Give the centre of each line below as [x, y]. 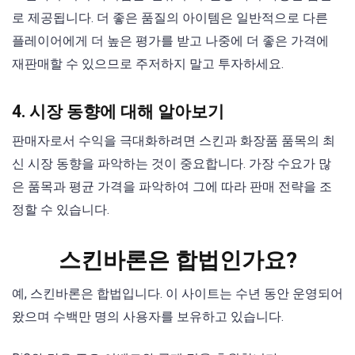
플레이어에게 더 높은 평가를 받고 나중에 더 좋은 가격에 [170, 41]
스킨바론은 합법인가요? [177, 261]
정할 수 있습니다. [61, 210]
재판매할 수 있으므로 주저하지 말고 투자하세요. [148, 64]
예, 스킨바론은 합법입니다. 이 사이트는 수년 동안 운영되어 [177, 294]
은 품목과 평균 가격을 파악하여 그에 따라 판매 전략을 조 [172, 187]
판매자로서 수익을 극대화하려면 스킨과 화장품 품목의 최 [174, 141]
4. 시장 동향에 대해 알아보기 [118, 112]
